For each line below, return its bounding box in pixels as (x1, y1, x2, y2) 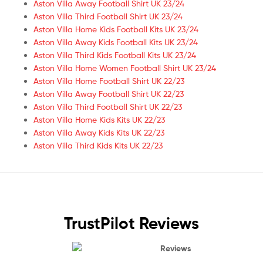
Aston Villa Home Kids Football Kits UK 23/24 (33, 24, 198, 35)
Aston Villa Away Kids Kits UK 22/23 (33, 127, 164, 138)
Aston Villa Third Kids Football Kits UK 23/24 (33, 50, 196, 60)
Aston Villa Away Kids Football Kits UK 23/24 (33, 37, 198, 48)
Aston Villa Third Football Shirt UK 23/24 (33, 11, 183, 22)
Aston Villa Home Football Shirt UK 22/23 (33, 76, 184, 86)
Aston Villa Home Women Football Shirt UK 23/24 (33, 63, 216, 73)
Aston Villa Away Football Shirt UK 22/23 (33, 89, 184, 99)
